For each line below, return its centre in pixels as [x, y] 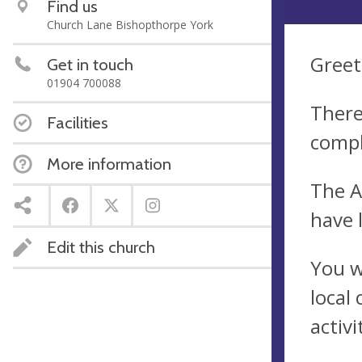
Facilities [78, 122]
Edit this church [101, 247]
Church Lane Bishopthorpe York [130, 25]
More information [109, 164]
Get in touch [90, 64]
